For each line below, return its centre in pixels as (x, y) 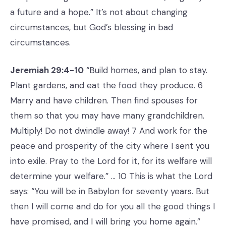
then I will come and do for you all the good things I (112, 206)
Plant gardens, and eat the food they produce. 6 (106, 85)
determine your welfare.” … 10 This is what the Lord (111, 176)
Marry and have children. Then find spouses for (104, 100)
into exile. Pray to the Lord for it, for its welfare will (111, 161)
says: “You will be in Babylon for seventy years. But (110, 191)
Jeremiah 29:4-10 (47, 70)
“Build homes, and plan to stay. (146, 70)
